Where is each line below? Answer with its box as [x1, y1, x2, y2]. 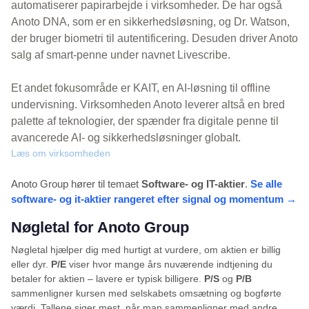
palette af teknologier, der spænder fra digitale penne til [11, 115, 279, 128]
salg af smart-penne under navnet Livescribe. [11, 49, 230, 61]
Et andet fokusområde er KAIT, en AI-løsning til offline [11, 82, 270, 94]
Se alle [250, 178, 282, 190]
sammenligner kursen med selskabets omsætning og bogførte [11, 288, 281, 299]
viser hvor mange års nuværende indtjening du [66, 259, 272, 270]
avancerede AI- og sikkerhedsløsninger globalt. [11, 132, 241, 144]
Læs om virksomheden [11, 148, 110, 159]
